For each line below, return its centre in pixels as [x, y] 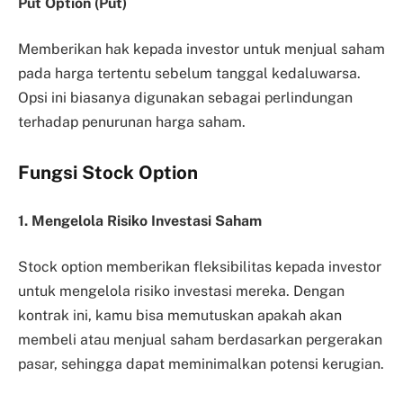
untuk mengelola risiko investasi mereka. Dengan [181, 291]
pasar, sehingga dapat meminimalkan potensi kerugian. [201, 364]
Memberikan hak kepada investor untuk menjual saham [201, 49]
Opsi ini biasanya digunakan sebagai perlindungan [185, 98]
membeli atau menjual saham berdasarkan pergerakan [200, 340]
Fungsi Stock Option [108, 172]
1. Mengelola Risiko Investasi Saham [140, 220]
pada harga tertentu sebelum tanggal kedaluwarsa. [189, 74]
